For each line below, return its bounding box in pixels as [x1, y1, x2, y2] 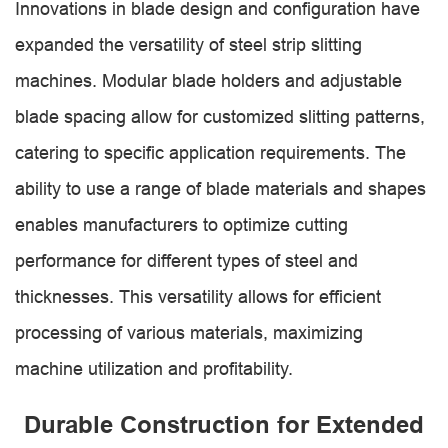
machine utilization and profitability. [15, 358, 293, 379]
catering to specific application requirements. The [15, 142, 406, 163]
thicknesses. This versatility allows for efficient [15, 286, 381, 307]
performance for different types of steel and [15, 250, 358, 271]
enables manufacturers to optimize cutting [15, 214, 348, 235]
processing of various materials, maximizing [15, 322, 363, 343]
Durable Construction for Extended [24, 410, 424, 439]
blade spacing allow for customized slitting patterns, [15, 106, 425, 127]
